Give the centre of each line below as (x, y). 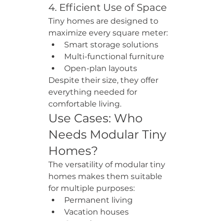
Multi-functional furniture (114, 56)
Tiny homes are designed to (104, 21)
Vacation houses (96, 212)
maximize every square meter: (108, 33)
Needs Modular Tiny (109, 134)
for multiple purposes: (92, 188)
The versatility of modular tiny (108, 165)
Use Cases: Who (97, 118)
